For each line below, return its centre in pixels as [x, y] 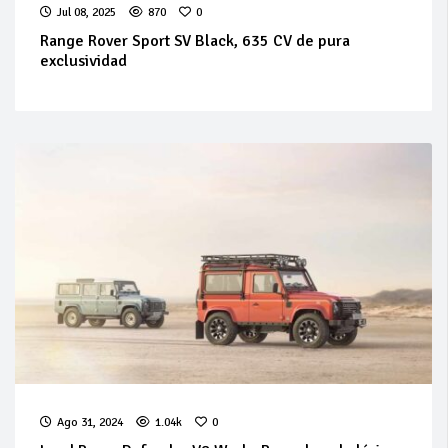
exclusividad [83, 61]
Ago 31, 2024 [90, 423]
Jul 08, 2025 [86, 13]
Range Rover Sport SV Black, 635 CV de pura [195, 41]
